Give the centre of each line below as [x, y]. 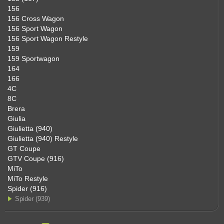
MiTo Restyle [28, 178]
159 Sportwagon [33, 58]
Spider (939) [32, 199]
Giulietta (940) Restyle [43, 138]
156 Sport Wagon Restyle [48, 38]
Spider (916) [27, 188]
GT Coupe [24, 148]
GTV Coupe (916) [36, 158]
